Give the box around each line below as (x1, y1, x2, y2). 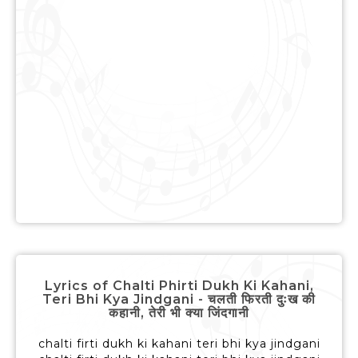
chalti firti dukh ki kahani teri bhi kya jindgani (38, 336, 320, 352)
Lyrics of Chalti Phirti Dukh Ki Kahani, (44, 278, 314, 294)
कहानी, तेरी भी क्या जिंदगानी (109, 305, 249, 321)
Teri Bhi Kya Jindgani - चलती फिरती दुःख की (42, 292, 316, 308)
